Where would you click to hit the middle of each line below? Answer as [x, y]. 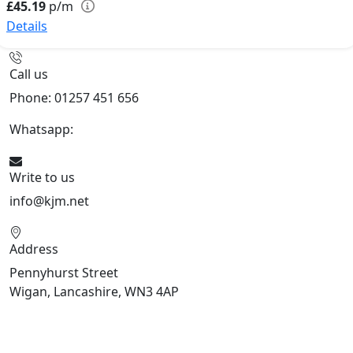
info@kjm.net [49, 201]
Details [27, 26]
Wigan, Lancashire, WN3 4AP [94, 292]
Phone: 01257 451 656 [74, 98]
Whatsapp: [43, 130]
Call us [29, 74]
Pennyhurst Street [64, 273]
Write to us [42, 178]
